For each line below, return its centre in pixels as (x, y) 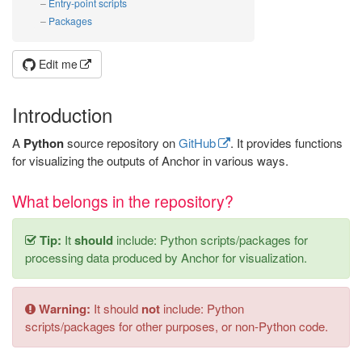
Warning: (65, 309)
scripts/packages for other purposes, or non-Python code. (177, 326)
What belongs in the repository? (123, 201)
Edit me (57, 64)
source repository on (121, 143)
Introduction (62, 114)
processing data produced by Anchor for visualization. (166, 257)
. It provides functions (286, 143)
